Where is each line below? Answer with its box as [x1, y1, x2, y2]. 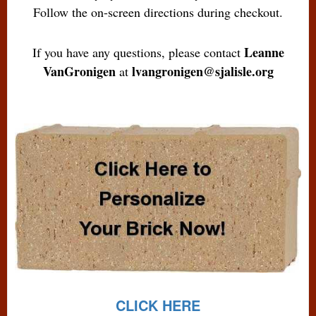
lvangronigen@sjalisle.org [131, 62, 274, 81]
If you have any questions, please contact [32, 44, 244, 61]
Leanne [243, 43, 284, 62]
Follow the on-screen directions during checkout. [33, 4, 283, 21]
